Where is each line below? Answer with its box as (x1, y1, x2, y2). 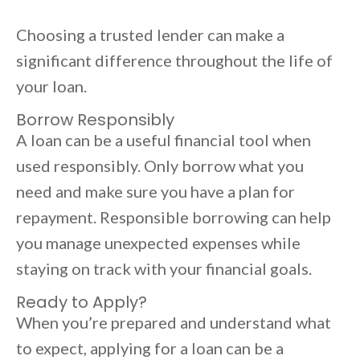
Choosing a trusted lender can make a (16, 25, 284, 45)
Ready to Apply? (16, 291, 147, 314)
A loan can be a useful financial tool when (16, 130, 311, 150)
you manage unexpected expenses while (16, 233, 301, 253)
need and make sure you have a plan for (16, 182, 295, 202)
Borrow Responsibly (16, 108, 174, 132)
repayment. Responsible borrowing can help (16, 207, 331, 227)
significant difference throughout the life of (16, 51, 333, 71)
